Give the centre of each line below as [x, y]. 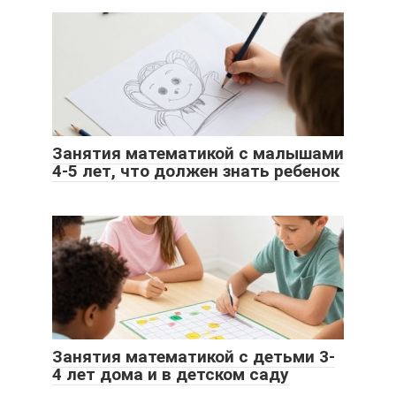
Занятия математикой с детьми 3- [194, 356]
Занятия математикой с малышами [198, 153]
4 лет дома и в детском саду [171, 374]
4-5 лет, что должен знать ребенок [196, 171]
